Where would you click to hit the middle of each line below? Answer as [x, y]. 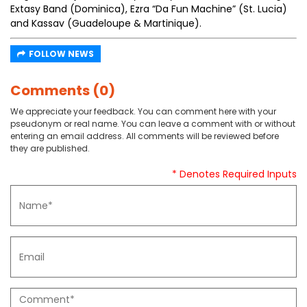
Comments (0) [63, 90]
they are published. [50, 148]
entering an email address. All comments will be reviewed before [145, 136]
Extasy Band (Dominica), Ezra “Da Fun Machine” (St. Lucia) [149, 9]
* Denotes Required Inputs [234, 174]
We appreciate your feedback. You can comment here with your [143, 111]
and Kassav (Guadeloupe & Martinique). [106, 23]
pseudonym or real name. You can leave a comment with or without [153, 124]
